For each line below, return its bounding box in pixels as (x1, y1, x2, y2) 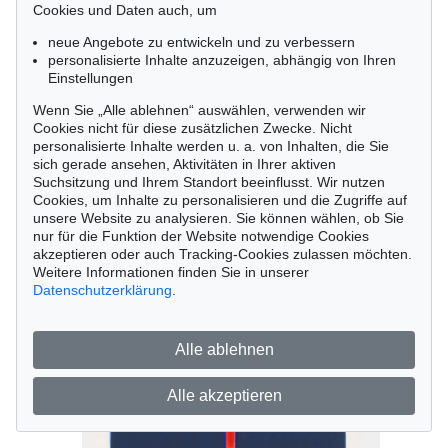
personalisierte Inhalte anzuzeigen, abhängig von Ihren (48, 52, 396, 68)
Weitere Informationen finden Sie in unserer (33, 264, 309, 280)
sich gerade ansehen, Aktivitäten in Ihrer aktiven (33, 156, 336, 172)
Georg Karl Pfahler (112, 257, 253, 274)
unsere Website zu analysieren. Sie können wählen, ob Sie (33, 210, 404, 226)
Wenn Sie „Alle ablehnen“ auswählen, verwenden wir (33, 102, 366, 118)
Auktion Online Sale (112, 236, 241, 253)
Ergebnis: (112, 300, 181, 317)
